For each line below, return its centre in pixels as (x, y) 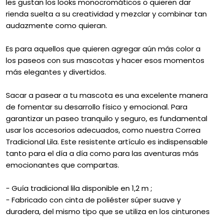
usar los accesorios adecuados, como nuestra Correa (103, 130)
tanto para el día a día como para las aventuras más (102, 153)
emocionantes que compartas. (62, 165)
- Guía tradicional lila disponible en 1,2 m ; (79, 188)
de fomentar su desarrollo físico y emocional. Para (97, 107)
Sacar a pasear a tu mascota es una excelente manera (107, 95)
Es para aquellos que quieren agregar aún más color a (103, 48)
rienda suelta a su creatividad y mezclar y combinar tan (106, 14)
